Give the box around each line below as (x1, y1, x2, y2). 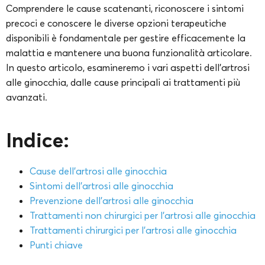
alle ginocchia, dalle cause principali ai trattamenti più (6, 76, 240, 88)
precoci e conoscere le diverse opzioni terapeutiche (6, 17, 227, 29)
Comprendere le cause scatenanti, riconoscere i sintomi (6, 2, 244, 14)
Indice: (6, 127, 69, 153)
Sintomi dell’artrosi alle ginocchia (30, 179, 173, 192)
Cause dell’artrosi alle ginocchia (30, 164, 167, 177)
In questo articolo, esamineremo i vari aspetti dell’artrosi (6, 61, 250, 73)
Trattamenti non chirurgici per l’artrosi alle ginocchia (30, 209, 256, 221)
